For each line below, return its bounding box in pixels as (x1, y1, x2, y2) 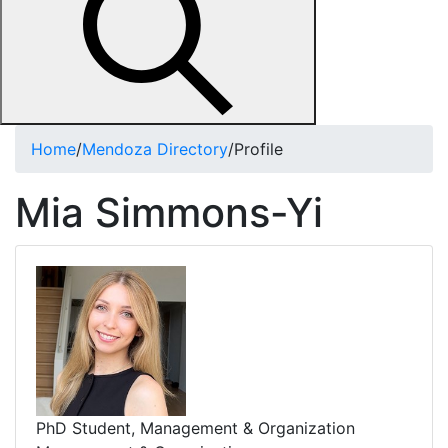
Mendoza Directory (82, 139, 228, 159)
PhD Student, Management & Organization (36, 418, 355, 438)
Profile (234, 139, 283, 159)
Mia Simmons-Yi (15, 188, 323, 237)
